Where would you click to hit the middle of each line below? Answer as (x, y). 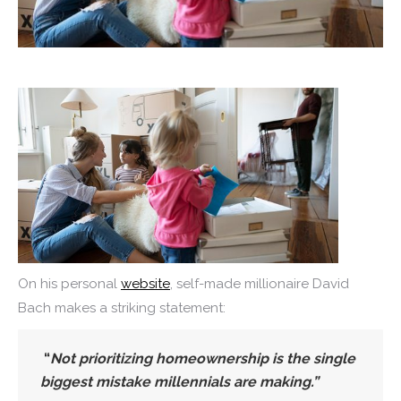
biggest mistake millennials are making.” (181, 381)
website (145, 283)
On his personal (69, 283)
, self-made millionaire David (260, 283)
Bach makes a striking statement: (122, 307)
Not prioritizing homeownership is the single (203, 358)
